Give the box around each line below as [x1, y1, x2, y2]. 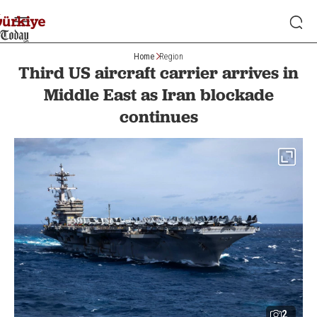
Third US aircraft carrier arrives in [18, 62, 299, 83]
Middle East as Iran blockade [43, 84, 274, 105]
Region [159, 51, 183, 62]
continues [119, 106, 198, 127]
